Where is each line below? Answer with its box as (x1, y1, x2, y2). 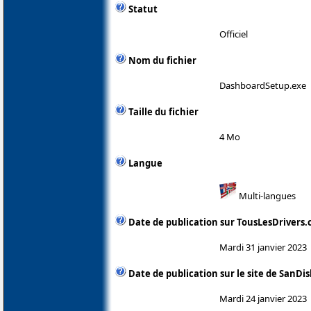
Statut (128, 2, 158, 15)
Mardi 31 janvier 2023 (219, 240, 307, 253)
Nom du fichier (128, 53, 196, 67)
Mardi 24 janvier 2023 (219, 292, 307, 305)
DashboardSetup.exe (219, 78, 306, 92)
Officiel (219, 27, 248, 40)
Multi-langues (237, 189, 296, 202)
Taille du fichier (128, 105, 199, 118)
